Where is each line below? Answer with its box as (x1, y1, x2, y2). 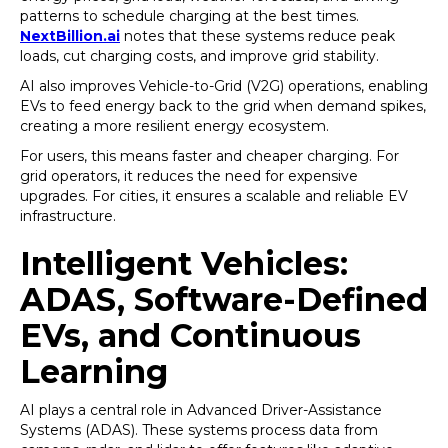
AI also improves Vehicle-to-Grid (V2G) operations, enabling (20, 77, 428, 95)
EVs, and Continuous (20, 316, 361, 355)
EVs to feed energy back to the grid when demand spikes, (20, 97, 426, 115)
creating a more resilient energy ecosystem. (20, 117, 329, 135)
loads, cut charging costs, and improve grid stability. (20, 47, 379, 65)
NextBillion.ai (20, 27, 120, 45)
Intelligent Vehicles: (20, 244, 348, 283)
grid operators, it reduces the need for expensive (20, 167, 358, 185)
